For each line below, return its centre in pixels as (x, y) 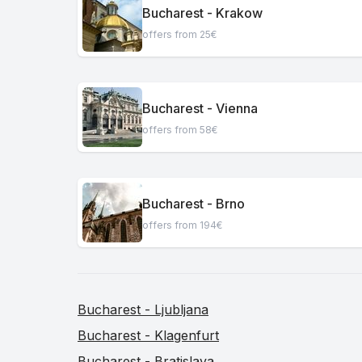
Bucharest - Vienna (200, 108)
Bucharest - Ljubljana (143, 309)
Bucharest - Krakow (202, 13)
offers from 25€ (179, 34)
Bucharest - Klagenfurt (148, 335)
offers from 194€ (182, 225)
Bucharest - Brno (194, 203)
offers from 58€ (180, 129)
